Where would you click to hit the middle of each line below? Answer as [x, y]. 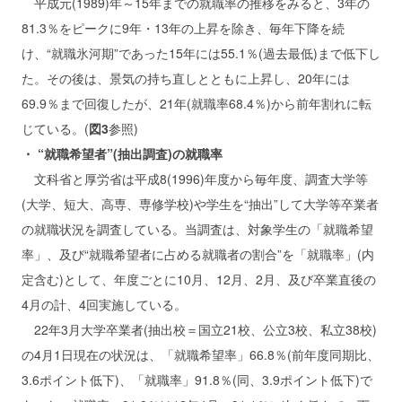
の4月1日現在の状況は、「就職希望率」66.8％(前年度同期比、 [201, 354]
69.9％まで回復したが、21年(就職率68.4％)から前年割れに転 [197, 103]
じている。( [55, 128]
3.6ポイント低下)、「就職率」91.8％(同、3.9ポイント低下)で [197, 380]
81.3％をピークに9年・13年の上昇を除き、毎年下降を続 [183, 28]
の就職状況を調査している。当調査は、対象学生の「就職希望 [197, 229]
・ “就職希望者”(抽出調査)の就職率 [122, 153]
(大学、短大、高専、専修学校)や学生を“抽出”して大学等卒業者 [200, 204]
